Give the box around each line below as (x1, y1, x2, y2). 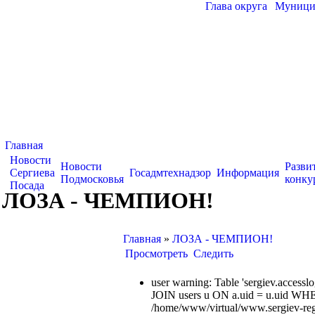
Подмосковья (60, 173, 124, 185)
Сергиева (10, 167, 55, 179)
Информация (217, 167, 279, 179)
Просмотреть (125, 247, 188, 259)
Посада (10, 179, 44, 191)
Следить (193, 247, 233, 259)
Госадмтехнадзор (129, 167, 211, 179)
